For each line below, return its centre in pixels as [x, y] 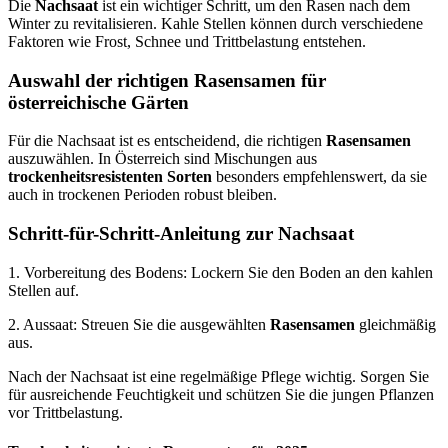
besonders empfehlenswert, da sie [319, 177]
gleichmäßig [395, 324]
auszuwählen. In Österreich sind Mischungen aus [162, 159]
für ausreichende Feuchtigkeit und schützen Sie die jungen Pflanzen [221, 394]
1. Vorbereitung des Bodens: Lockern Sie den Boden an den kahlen [220, 272]
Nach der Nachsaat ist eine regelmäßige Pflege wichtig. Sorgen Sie [218, 376]
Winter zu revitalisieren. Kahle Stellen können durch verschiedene [215, 23]
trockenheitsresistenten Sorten [110, 177]
